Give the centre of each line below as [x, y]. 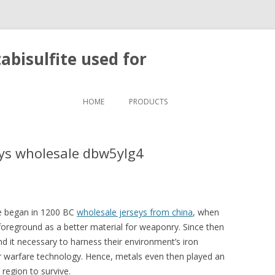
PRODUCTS [148, 102]
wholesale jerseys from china [135, 212]
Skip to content [168, 92]
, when [206, 212]
